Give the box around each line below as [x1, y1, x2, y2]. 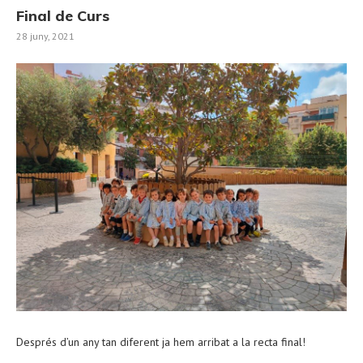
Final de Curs [16, 6, 109, 25]
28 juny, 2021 [16, 30, 75, 42]
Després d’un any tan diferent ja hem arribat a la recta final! [16, 335, 305, 349]
